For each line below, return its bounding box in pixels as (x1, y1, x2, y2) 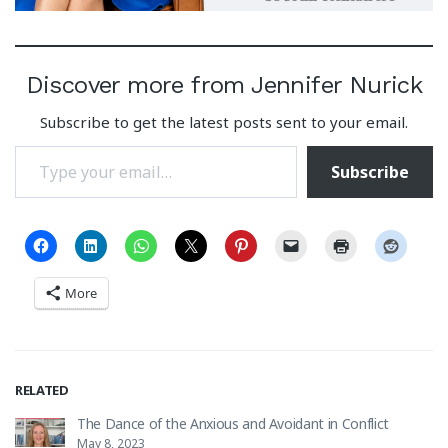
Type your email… (15, 135, 68, 158)
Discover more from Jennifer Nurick (25, 71, 423, 100)
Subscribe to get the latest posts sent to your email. (40, 112, 408, 133)
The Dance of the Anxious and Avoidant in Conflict (77, 414, 389, 434)
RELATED (15, 381, 69, 400)
